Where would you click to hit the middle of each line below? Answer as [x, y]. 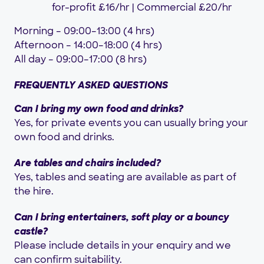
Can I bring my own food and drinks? [99, 109]
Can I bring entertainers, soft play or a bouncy [122, 217]
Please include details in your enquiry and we [123, 246]
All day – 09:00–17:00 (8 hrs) [80, 60]
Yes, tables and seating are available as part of [125, 177]
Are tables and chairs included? [88, 163]
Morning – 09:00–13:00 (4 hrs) [84, 31]
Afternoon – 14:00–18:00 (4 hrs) [88, 45]
